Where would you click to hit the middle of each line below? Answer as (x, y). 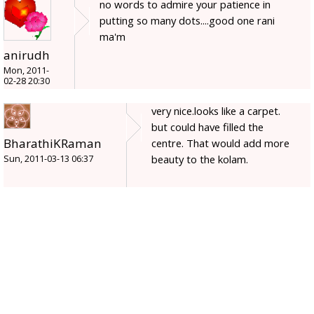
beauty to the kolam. (200, 159)
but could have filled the (207, 127)
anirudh (27, 55)
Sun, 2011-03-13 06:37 (48, 158)
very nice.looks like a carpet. (216, 110)
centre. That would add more (220, 143)
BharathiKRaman (53, 143)
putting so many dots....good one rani (187, 20)
